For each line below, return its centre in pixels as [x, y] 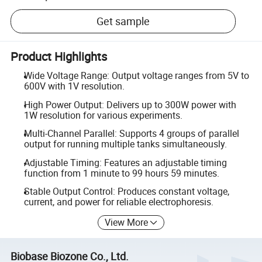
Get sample [123, 21]
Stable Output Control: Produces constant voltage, [126, 192]
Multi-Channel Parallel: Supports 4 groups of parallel [131, 134]
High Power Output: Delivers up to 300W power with [130, 104]
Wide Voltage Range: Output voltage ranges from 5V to [136, 75]
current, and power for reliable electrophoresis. [118, 202]
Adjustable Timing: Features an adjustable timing [125, 162]
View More [127, 222]
